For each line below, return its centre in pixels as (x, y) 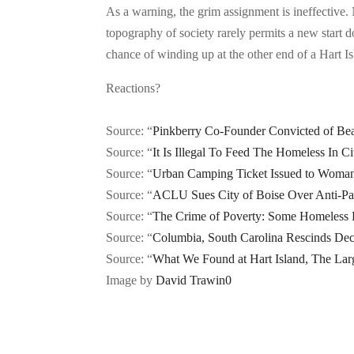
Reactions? (134, 88)
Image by (131, 281)
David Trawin (191, 281)
